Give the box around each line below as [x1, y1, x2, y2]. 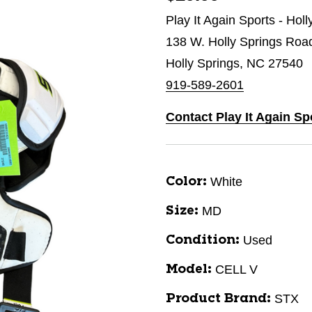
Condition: [166, 234, 240, 247]
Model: [166, 263, 212, 276]
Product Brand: [166, 292, 271, 305]
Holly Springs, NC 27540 [166, 56, 303, 70]
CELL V [215, 263, 258, 276]
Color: [166, 175, 207, 188]
